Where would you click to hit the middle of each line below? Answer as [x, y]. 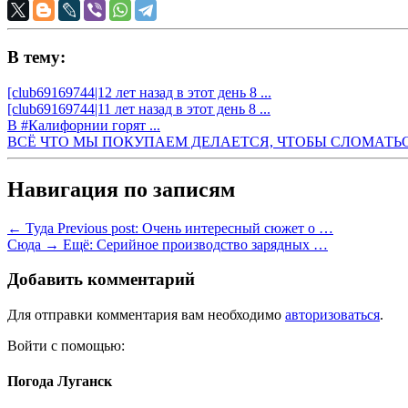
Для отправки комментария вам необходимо [146, 314]
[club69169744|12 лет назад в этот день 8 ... [139, 92]
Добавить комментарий [101, 280]
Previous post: [98, 228]
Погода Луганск [60, 382]
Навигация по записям [121, 189]
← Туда [31, 228]
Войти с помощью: [68, 345]
